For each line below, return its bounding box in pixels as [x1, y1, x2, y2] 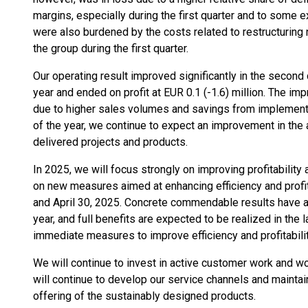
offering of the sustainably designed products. [33, 289, 256, 302]
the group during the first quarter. [33, 42, 188, 55]
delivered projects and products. [33, 135, 188, 148]
